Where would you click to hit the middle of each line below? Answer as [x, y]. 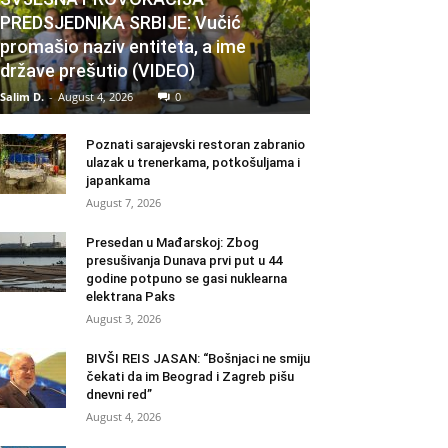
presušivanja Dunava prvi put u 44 [184, 261]
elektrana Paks [130, 297]
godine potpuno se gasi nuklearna [186, 279]
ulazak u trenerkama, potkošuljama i [193, 163]
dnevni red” [119, 395]
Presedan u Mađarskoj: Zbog [172, 243]
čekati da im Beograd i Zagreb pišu [190, 377]
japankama [118, 181]
